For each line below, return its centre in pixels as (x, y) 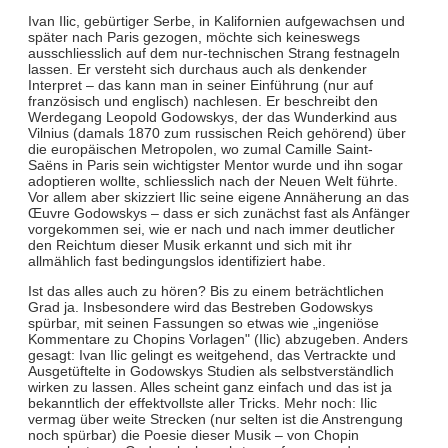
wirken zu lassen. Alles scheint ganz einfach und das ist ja (209, 387)
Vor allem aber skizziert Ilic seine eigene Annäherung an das (218, 196)
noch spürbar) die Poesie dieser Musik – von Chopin (193, 435)
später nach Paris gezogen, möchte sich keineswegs (193, 36)
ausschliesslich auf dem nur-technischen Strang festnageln (213, 52)
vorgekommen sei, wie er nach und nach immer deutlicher (211, 228)
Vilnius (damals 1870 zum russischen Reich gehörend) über (216, 132)
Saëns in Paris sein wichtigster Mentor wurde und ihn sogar (215, 164)
